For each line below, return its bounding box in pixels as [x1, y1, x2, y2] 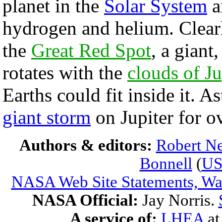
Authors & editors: [19, 136, 156, 154]
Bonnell [139, 155, 192, 172]
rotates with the [2, 62, 127, 83]
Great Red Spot [31, 40, 151, 61]
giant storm [2, 107, 91, 128]
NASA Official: [32, 191, 142, 209]
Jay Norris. [142, 191, 219, 209]
